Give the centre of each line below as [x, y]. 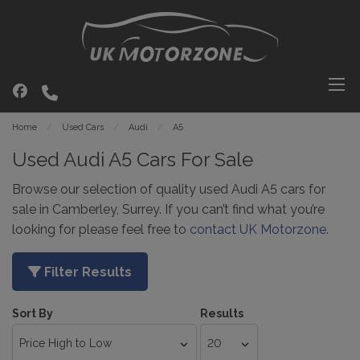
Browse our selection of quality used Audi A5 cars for [169, 189]
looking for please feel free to [101, 229]
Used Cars [83, 127]
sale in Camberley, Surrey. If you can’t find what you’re [168, 209]
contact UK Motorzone [258, 229]
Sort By [33, 313]
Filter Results [86, 272]
